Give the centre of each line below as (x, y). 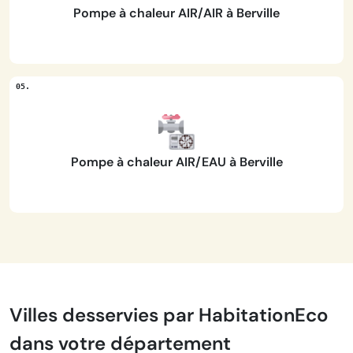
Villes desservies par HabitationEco (169, 315)
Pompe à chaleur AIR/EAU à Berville (176, 162)
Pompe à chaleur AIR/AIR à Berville (176, 13)
